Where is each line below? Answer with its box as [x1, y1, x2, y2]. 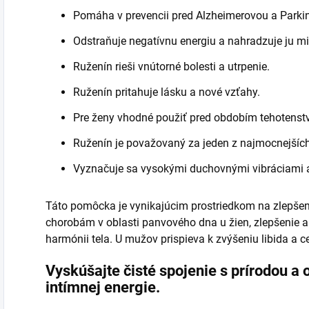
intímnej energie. [46, 278, 160, 296]
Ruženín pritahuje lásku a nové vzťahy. [73, 85, 260, 99]
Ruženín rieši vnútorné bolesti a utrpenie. [73, 59, 270, 73]
